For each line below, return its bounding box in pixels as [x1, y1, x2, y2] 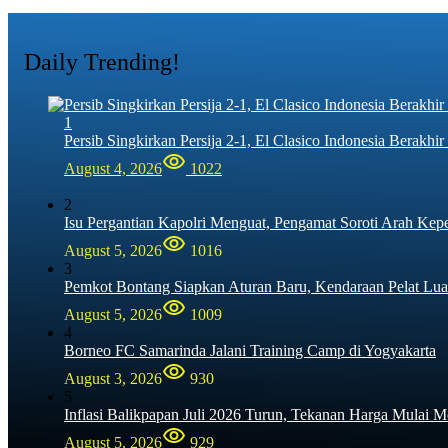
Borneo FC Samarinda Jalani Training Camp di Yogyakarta [64, 342, 436, 360]
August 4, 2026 [64, 160, 162, 178]
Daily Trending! [24, 49, 180, 76]
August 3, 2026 [64, 370, 162, 388]
